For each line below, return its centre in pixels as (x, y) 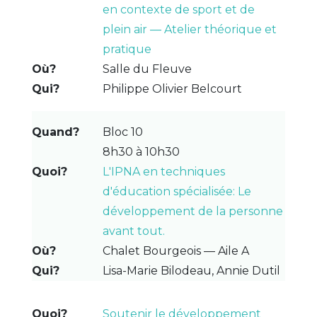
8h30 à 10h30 (141, 151)
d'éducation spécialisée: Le (177, 191)
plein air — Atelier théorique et (189, 29)
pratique (127, 49)
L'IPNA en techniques (163, 171)
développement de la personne (192, 211)
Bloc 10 (122, 132)
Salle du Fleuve (147, 69)
